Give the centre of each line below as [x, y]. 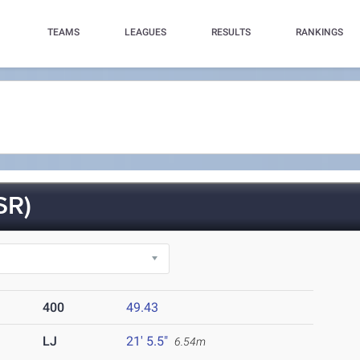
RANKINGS [319, 32]
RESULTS [231, 32]
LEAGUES [145, 32]
